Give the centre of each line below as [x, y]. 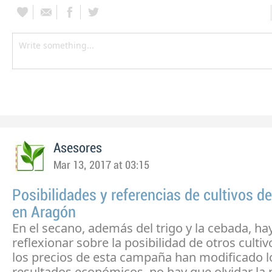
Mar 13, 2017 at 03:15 [101, 165]
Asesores [78, 148]
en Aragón [44, 212]
